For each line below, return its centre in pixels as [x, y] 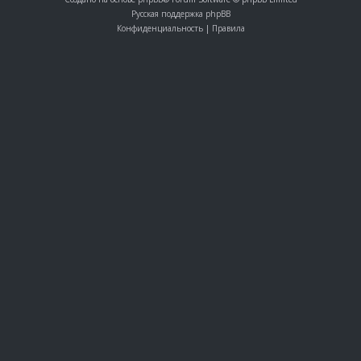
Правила [228, 29]
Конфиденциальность [160, 29]
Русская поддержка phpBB [180, 14]
